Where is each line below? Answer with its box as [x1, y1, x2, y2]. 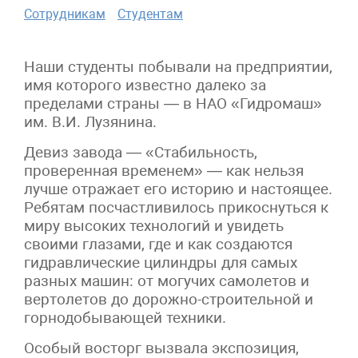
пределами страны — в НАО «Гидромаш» [24, 93, 322, 113]
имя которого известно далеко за [24, 75, 266, 94]
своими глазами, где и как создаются [24, 234, 292, 253]
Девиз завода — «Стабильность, [24, 142, 257, 161]
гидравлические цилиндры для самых [24, 253, 297, 272]
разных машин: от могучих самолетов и [24, 271, 309, 290]
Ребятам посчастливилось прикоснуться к [24, 197, 328, 217]
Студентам [117, 6, 183, 22]
